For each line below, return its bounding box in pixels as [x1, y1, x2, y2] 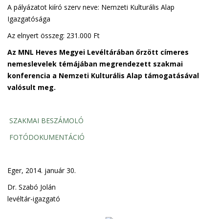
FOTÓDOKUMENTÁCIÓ [9, 132, 85, 142]
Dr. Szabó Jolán [7, 182, 56, 192]
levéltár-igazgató [7, 194, 62, 203]
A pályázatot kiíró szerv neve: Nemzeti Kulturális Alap [7, 2, 175, 12]
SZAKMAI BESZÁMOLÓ [9, 116, 84, 125]
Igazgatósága [7, 14, 50, 23]
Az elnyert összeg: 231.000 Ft [7, 31, 100, 40]
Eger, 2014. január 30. [7, 166, 76, 175]
